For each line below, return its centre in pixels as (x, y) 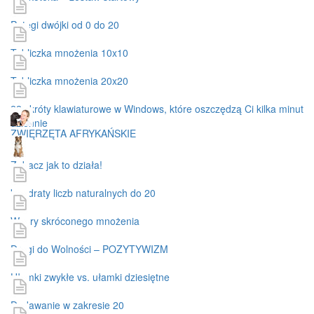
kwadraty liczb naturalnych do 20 (83, 192)
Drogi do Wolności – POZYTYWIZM (89, 248)
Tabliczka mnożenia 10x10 (69, 52)
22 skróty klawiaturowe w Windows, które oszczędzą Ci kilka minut (157, 108)
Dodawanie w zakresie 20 (67, 305)
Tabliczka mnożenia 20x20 (69, 80)
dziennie (29, 122)
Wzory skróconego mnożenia (75, 220)
